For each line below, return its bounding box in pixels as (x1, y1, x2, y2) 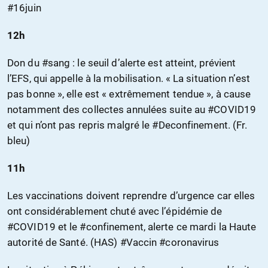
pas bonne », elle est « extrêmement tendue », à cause (7, 88, 251, 100)
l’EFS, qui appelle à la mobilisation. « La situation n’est (7, 72, 250, 85)
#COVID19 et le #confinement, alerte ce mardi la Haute (7, 221, 257, 233)
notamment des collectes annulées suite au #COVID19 (7, 103, 257, 116)
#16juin (7, 2, 41, 14)
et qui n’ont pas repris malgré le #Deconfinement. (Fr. (7, 119, 248, 132)
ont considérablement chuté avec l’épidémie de (7, 205, 223, 218)
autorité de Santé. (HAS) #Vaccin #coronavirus (7, 236, 220, 249)
